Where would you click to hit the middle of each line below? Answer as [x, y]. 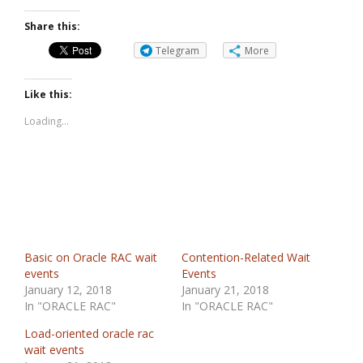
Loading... [47, 121]
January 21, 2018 [225, 290]
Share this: [52, 26]
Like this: [48, 94]
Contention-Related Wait [246, 257]
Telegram [177, 51]
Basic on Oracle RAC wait [91, 257]
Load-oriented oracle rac [89, 333]
